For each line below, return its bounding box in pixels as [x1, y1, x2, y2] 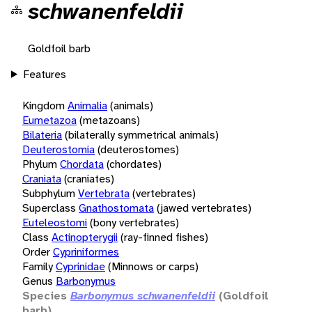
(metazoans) [79, 112, 140, 127]
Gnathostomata [79, 200, 154, 215]
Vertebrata [78, 185, 130, 201]
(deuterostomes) [97, 141, 179, 157]
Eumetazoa [22, 112, 77, 127]
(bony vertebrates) [90, 214, 179, 230]
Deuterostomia [22, 141, 95, 157]
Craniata [22, 171, 61, 186]
